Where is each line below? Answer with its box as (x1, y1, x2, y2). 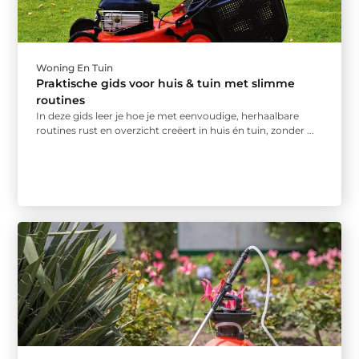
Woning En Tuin (36, 61, 114, 74)
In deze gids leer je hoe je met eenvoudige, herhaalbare (36, 109, 300, 122)
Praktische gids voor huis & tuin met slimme (36, 75, 296, 91)
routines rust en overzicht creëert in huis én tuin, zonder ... (36, 123, 315, 136)
